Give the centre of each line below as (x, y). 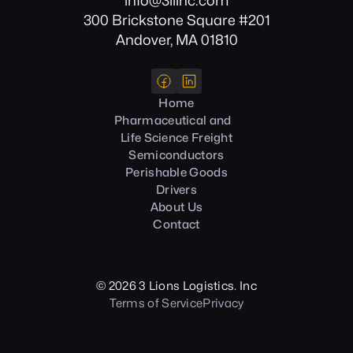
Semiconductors (176, 155)
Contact (176, 225)
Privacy (223, 303)
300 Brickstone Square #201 (176, 20)
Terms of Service (156, 303)
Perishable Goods (176, 173)
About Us (176, 207)
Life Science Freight (176, 138)
